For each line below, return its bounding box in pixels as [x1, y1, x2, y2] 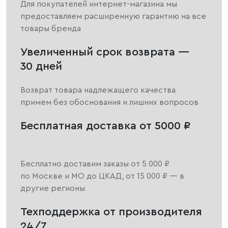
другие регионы [20, 184, 85, 193]
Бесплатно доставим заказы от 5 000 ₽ [20, 160, 169, 168]
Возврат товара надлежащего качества [20, 86, 176, 95]
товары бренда [20, 24, 81, 33]
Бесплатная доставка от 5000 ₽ [20, 120, 190, 132]
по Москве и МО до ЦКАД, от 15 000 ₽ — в [20, 172, 184, 181]
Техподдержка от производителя [20, 206, 202, 218]
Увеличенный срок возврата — [20, 46, 189, 58]
